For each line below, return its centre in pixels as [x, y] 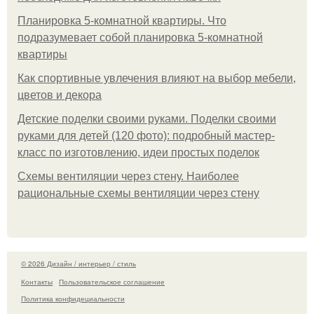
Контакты [37, 282]
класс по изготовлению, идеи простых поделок [138, 152]
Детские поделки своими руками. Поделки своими [147, 118]
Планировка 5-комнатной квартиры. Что [122, 20]
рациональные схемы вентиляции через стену [138, 193]
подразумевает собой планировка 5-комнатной [140, 37]
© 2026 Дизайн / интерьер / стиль [78, 263]
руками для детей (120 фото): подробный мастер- [146, 135]
